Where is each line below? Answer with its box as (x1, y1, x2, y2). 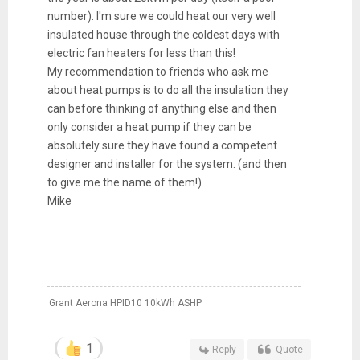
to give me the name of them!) (47, 175, 202, 189)
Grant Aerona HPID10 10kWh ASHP (48, 297, 202, 309)
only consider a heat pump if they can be (47, 120, 252, 133)
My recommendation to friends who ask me (47, 64, 268, 78)
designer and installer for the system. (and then (47, 157, 287, 170)
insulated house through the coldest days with (47, 27, 280, 41)
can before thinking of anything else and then (47, 101, 276, 115)
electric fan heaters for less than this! (47, 46, 235, 59)
